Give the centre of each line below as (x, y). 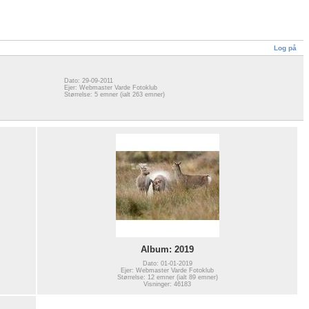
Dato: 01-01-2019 (167, 263)
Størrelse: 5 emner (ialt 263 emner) (114, 95)
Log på (285, 48)
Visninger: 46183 (167, 284)
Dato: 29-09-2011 (89, 81)
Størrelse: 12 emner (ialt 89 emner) (167, 277)
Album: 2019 (167, 249)
